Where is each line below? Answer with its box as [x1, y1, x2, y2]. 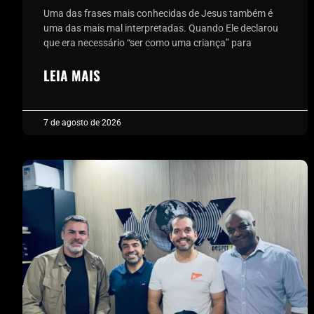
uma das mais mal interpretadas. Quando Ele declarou [43, 22, 278, 34]
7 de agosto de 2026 [43, 117, 121, 128]
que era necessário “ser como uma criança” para [43, 36, 252, 48]
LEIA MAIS [43, 64, 100, 86]
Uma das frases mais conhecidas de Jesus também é [43, 7, 273, 19]
